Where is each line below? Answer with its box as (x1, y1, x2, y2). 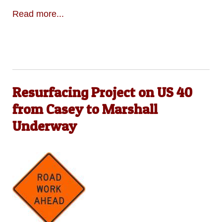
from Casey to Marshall (12, 101, 158, 118)
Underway (12, 117, 77, 135)
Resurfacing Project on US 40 (12, 84, 192, 101)
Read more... (12, 8, 64, 19)
